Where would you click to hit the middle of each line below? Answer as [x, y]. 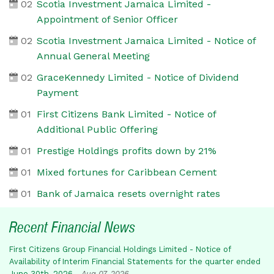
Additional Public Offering [97, 129]
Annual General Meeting [93, 56]
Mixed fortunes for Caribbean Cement [126, 172]
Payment [57, 92]
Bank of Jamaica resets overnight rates [128, 193]
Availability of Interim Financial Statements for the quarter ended [135, 261]
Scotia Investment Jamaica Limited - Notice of [146, 40]
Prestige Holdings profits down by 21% [126, 150]
